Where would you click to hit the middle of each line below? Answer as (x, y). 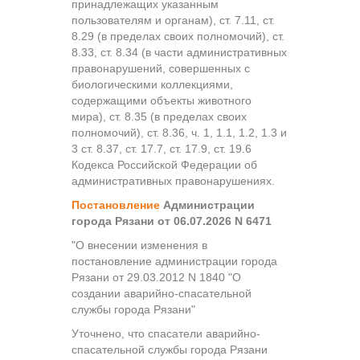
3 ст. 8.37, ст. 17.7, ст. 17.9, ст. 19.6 (162, 148)
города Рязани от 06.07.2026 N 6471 (172, 221)
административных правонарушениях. (173, 180)
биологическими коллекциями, (152, 84)
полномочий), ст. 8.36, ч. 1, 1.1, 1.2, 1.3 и (179, 132)
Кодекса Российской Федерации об (164, 164)
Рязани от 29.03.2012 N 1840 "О (156, 277)
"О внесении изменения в (139, 245)
